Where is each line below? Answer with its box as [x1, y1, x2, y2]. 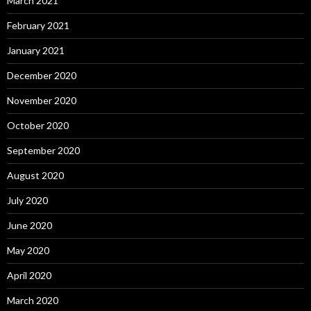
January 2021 [7, 44, 65, 56]
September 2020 [7, 144, 80, 156]
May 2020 [7, 244, 49, 256]
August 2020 [7, 169, 64, 181]
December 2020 [7, 69, 76, 81]
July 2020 [7, 194, 48, 206]
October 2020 [7, 119, 69, 131]
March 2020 [7, 294, 58, 306]
